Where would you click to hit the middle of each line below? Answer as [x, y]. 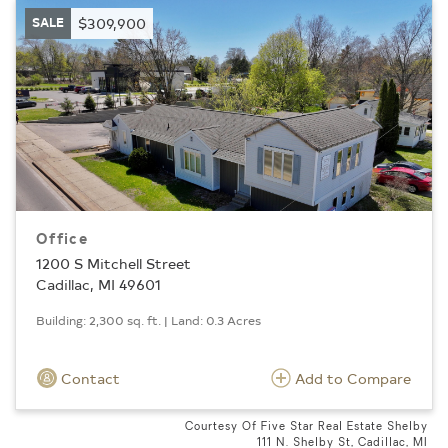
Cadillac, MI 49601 [98, 285]
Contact [88, 379]
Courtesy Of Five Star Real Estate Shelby [306, 428]
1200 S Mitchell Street [113, 264]
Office [62, 238]
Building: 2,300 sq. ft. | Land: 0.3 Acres [148, 320]
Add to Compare [353, 379]
